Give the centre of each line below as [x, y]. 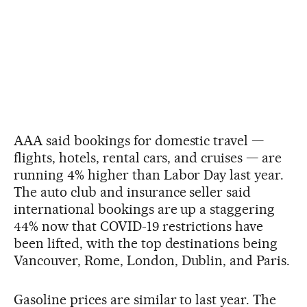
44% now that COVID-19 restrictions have [139, 226]
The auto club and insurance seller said [133, 192]
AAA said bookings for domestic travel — [139, 141]
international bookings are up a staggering [145, 209]
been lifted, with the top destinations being [146, 244]
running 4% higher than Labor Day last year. [149, 175]
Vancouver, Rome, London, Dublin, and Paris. [152, 261]
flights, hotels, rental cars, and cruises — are [148, 158]
